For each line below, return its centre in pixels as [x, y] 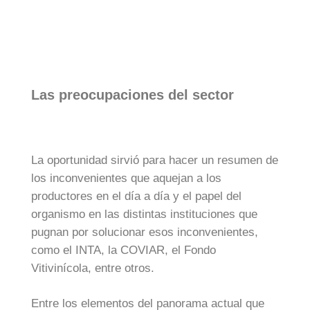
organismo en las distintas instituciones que [144, 214]
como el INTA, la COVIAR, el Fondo [124, 250]
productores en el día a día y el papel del [136, 196]
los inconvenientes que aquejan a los [126, 178]
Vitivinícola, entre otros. [93, 268]
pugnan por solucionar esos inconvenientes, [145, 232]
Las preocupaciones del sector [133, 94]
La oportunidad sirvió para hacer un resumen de [155, 160]
